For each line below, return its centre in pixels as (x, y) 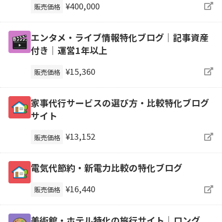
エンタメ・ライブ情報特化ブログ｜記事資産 (119, 37)
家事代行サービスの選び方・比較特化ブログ (120, 102)
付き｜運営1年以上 (69, 50)
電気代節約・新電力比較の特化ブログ (106, 168)
